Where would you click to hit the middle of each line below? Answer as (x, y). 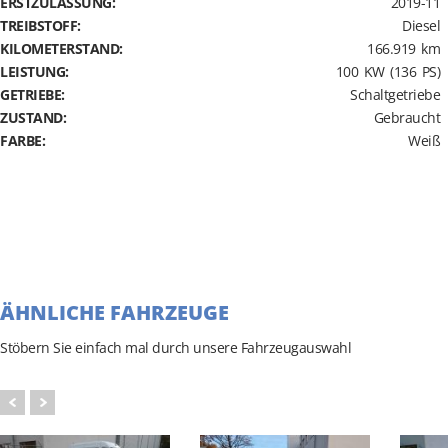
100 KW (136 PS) (387, 71)
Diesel (421, 25)
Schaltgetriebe (395, 94)
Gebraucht (406, 117)
